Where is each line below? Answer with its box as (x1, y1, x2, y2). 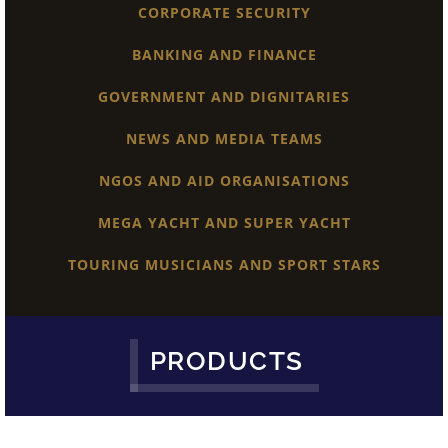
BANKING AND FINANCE (131, 44, 317, 64)
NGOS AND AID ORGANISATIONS (98, 170, 350, 190)
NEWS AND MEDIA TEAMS (125, 128, 323, 148)
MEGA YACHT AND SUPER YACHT (97, 212, 351, 232)
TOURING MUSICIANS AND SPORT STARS (67, 254, 381, 274)
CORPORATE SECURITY (137, 2, 311, 22)
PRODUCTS (149, 346, 304, 377)
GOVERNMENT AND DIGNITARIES (98, 86, 350, 106)
